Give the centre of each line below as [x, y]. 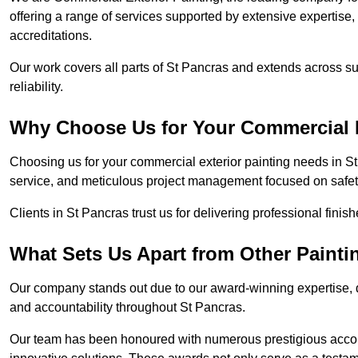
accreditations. [51, 36]
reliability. [36, 87]
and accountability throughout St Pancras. [127, 308]
